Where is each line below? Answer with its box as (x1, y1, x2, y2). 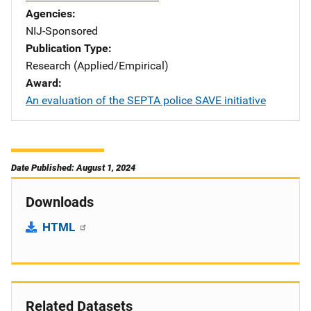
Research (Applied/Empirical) (26, 59, 169, 72)
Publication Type (26, 42, 108, 55)
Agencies (26, 7, 72, 20)
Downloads (26, 194, 94, 210)
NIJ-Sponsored (26, 24, 98, 37)
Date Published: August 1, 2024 (11, 162, 135, 173)
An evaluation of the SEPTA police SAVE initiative (26, 94, 266, 107)
